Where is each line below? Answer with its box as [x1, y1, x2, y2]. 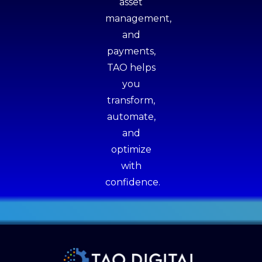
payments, [106, 46, 156, 57]
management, [105, 13, 171, 24]
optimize [111, 144, 151, 155]
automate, [106, 111, 156, 122]
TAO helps [106, 62, 156, 73]
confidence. [105, 177, 160, 188]
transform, [107, 95, 155, 106]
